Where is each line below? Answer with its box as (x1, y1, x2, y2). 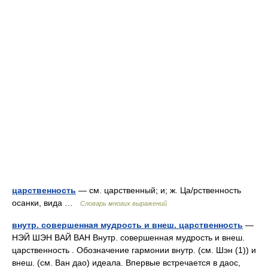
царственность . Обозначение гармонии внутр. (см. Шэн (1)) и (12, 245, 256, 255)
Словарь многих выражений (80, 200, 167, 207)
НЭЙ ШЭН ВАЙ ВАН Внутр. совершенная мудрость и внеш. (12, 233, 245, 242)
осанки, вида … (12, 198, 80, 208)
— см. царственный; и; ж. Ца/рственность (76, 185, 241, 195)
